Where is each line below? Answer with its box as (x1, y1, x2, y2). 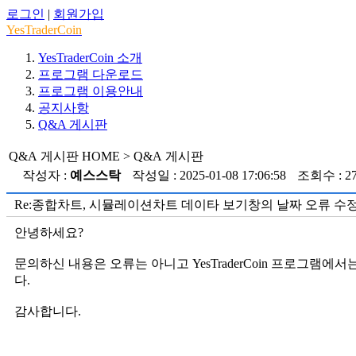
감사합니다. (14, 304, 81, 318)
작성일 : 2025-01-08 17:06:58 (132, 168, 286, 182)
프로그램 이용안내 (38, 84, 143, 98)
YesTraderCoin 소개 (38, 51, 142, 64)
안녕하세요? (14, 226, 87, 239)
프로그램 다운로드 (38, 68, 143, 81)
